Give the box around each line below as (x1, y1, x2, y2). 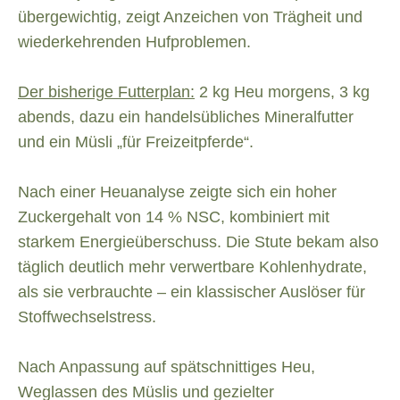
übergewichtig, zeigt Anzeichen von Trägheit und (18, 8, 362, 27)
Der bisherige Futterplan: (18, 83, 195, 102)
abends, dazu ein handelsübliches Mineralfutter (18, 108, 354, 127)
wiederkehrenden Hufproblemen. (18, 33, 251, 52)
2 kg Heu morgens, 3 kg (195, 83, 370, 102)
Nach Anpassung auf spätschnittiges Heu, (18, 358, 315, 377)
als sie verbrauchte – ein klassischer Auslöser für (18, 283, 365, 302)
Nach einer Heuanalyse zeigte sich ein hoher (18, 183, 337, 202)
